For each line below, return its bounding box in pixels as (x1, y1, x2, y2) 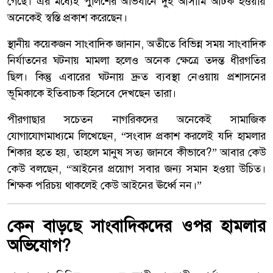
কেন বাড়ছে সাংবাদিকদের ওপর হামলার (7, 216, 266, 237)
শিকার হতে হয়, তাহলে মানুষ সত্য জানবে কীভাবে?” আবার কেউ (7, 145, 266, 160)
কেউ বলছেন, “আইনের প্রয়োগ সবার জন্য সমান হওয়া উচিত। (7, 161, 266, 177)
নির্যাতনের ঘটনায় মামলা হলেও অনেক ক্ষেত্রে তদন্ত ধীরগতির (7, 53, 266, 68)
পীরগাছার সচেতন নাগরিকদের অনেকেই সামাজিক (7, 112, 266, 127)
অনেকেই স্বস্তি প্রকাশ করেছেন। (7, 10, 127, 26)
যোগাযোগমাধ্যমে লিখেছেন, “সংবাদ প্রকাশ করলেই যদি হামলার (7, 129, 266, 144)
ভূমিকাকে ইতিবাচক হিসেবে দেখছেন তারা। (7, 86, 176, 101)
